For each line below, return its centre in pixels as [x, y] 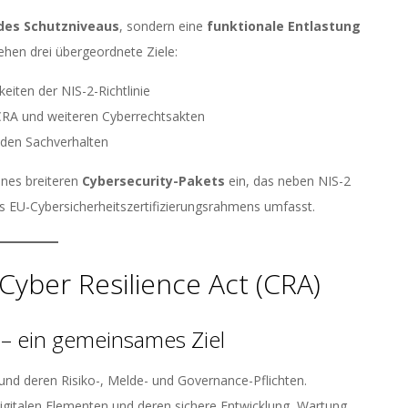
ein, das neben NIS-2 [288, 181]
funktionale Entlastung [284, 26]
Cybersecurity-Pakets [153, 181]
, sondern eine [163, 26]
